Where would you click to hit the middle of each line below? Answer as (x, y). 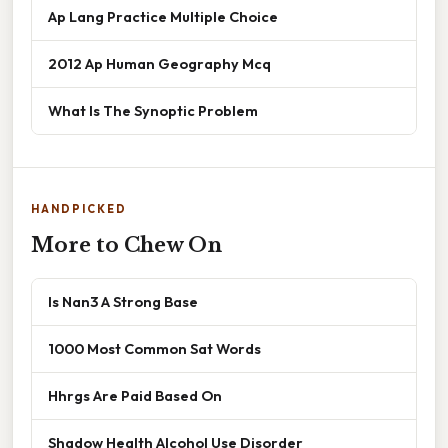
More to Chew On (126, 244)
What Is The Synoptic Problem (153, 110)
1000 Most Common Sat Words (154, 348)
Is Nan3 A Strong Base (123, 301)
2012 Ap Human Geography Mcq (159, 63)
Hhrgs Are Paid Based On (135, 395)
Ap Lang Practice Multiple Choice (163, 16)
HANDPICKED (79, 208)
